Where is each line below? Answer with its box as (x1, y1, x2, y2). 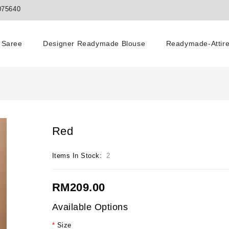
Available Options (52, 202, 128, 212)
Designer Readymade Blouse (43, 39, 146, 48)
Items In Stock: (52, 152, 102, 159)
